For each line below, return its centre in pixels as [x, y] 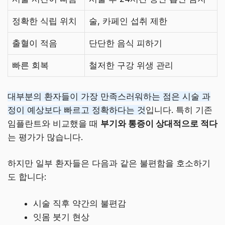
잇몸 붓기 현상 [61, 217]
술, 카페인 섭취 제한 [128, 21]
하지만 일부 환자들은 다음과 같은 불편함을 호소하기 [109, 163]
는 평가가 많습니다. [45, 137]
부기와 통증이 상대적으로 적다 [159, 123]
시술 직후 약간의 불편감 [80, 203]
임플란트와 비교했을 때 [54, 123]
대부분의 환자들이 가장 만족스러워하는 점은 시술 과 [109, 96]
